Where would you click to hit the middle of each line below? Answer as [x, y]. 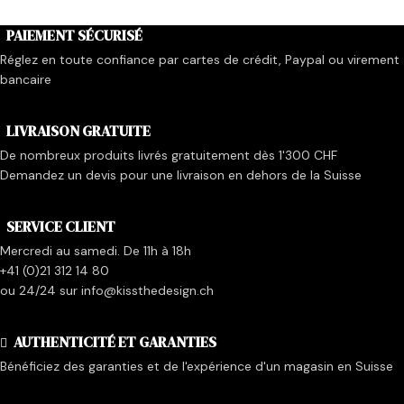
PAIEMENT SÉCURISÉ [74, 36]
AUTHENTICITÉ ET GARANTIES [115, 342]
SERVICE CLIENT [61, 227]
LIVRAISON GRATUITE [78, 131]
